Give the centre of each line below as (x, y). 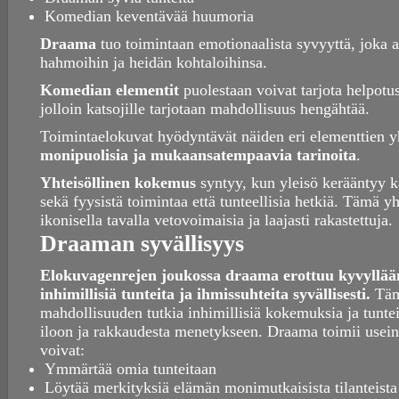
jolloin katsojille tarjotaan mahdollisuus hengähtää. (205, 109)
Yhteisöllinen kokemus (118, 183)
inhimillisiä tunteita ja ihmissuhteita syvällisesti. (205, 294)
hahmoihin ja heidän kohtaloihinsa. (154, 63)
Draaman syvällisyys (142, 244)
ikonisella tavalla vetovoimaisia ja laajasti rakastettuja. (216, 220)
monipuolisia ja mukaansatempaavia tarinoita (198, 155)
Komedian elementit (110, 90)
